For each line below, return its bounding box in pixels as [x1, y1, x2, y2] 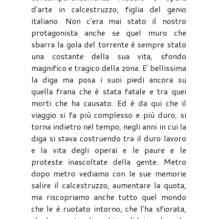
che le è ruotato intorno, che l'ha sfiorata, [31, 202, 186, 214]
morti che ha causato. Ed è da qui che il [31, 97, 186, 109]
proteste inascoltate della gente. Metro [31, 155, 186, 167]
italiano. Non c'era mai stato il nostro [31, 15, 186, 26]
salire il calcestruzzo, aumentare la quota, [31, 179, 186, 191]
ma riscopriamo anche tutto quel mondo [31, 191, 186, 202]
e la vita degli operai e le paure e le [31, 144, 186, 155]
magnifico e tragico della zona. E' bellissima [31, 62, 186, 73]
